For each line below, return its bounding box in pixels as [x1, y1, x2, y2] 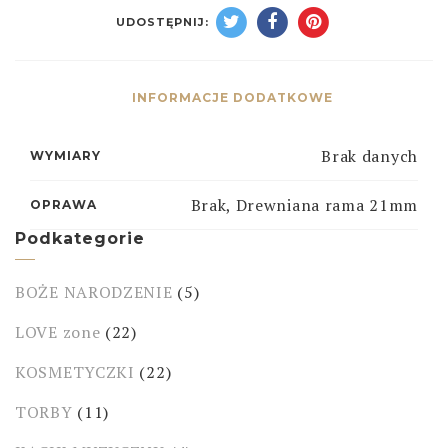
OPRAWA [30, 196, 97, 212]
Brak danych [321, 144, 418, 167]
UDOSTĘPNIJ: [116, 15, 210, 29]
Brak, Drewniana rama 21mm [190, 193, 418, 216]
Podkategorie [15, 228, 145, 248]
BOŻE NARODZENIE [15, 280, 173, 303]
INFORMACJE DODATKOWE [131, 89, 333, 105]
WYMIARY [30, 147, 101, 163]
